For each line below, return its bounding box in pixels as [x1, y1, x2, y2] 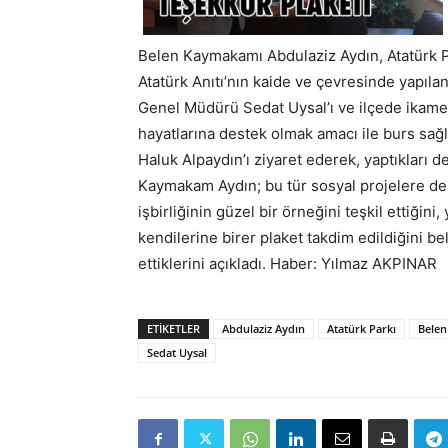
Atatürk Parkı [327, 321, 396, 336]
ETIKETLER [147, 321, 200, 336]
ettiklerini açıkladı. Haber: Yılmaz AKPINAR [138, 254, 437, 273]
